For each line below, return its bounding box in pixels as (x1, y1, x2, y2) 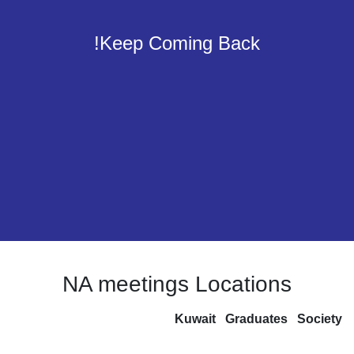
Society (293, 309, 342, 328)
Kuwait (159, 309, 204, 328)
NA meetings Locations (51, 268, 303, 299)
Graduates (213, 309, 284, 328)
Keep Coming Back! (88, 28, 271, 57)
